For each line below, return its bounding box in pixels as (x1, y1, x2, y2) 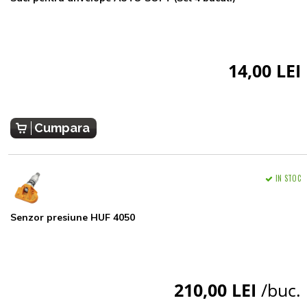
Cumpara (34, 120, 90, 135)
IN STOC (275, 172, 301, 184)
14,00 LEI (228, 58, 301, 82)
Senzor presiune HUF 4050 (10, 210, 135, 223)
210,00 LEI (174, 278, 261, 302)
